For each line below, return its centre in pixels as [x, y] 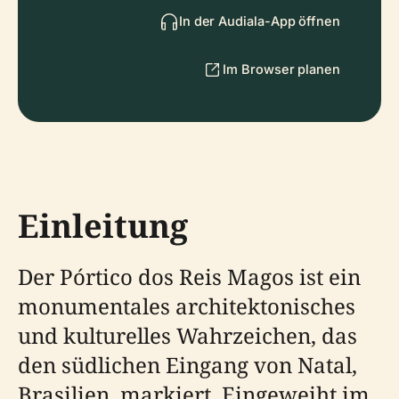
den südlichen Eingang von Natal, [187, 365]
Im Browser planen [281, 69]
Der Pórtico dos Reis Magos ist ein [189, 277]
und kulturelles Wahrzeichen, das [187, 335]
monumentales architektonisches [187, 306]
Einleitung [103, 226]
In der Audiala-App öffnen [259, 21]
